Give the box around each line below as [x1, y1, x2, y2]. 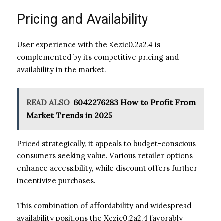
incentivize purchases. [17, 175, 96, 185]
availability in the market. [17, 64, 106, 74]
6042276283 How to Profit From [74, 97, 196, 107]
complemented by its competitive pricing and [17, 52, 179, 62]
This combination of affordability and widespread [17, 200, 191, 210]
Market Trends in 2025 [26, 110, 112, 120]
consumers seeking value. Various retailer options [17, 150, 193, 160]
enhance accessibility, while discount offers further [17, 163, 197, 173]
